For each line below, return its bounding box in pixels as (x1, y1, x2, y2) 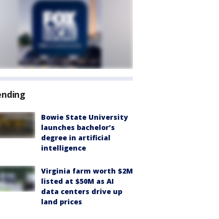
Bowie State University (41, 112, 128, 122)
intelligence (41, 143, 86, 153)
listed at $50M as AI (41, 176, 114, 186)
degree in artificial (41, 133, 110, 142)
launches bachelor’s (41, 123, 115, 132)
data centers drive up (41, 187, 122, 196)
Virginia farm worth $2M (41, 166, 133, 175)
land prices (41, 197, 82, 206)
